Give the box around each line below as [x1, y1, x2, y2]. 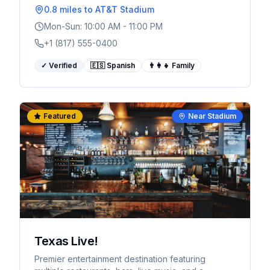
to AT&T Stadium [82, 4, 154, 14]
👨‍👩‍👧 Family [148, 61, 195, 70]
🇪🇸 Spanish [90, 61, 135, 70]
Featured [43, 111, 76, 121]
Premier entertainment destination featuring [34, 254, 206, 264]
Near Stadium [188, 111, 236, 121]
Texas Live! [34, 234, 98, 248]
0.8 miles [44, 4, 82, 14]
